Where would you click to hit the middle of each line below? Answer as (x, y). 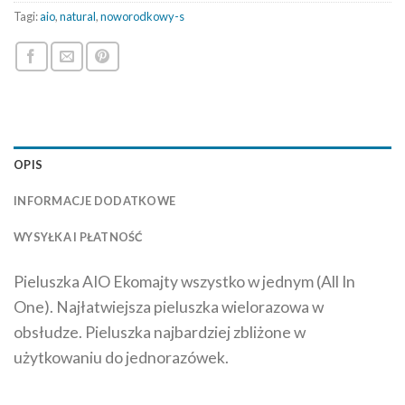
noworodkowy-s (142, 16)
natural (78, 16)
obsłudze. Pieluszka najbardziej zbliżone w (160, 332)
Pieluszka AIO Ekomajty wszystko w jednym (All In (184, 281)
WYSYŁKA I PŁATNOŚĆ (79, 236)
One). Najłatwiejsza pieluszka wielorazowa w (169, 306)
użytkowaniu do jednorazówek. (121, 357)
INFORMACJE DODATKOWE (95, 200)
